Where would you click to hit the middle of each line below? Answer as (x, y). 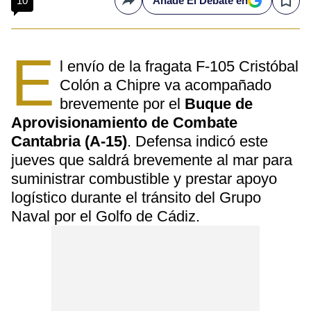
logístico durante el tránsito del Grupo (136, 197)
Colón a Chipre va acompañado (166, 85)
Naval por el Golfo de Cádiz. (106, 216)
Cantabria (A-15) (69, 141)
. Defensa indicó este (197, 141)
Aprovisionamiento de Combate (124, 123)
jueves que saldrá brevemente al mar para (152, 160)
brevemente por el (123, 104)
